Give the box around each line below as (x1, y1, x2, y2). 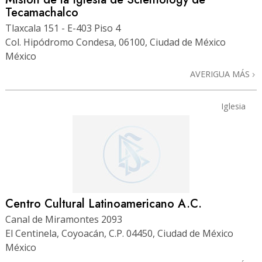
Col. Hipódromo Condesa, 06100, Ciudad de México (5, 35, 226, 49)
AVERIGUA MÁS (190, 68, 252, 80)
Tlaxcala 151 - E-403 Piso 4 (5, 21, 120, 35)
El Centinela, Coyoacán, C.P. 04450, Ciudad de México (5, 226, 233, 240)
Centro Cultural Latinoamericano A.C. (5, 195, 202, 212)
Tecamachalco (5, 4, 78, 21)
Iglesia (220, 100, 246, 112)
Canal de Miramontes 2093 (5, 212, 122, 226)
